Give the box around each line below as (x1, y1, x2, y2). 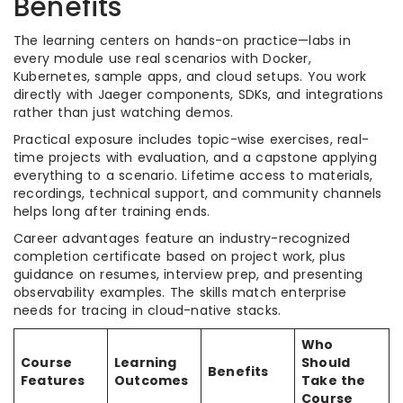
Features (21, 372, 85, 390)
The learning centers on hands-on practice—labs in (13, 31, 351, 49)
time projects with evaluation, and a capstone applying (13, 148, 377, 166)
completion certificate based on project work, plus (13, 247, 346, 265)
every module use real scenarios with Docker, (13, 49, 311, 67)
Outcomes (114, 372, 189, 390)
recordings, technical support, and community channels (13, 184, 382, 202)
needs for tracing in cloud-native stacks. (13, 301, 282, 319)
